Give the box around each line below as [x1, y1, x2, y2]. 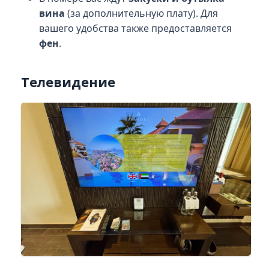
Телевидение [20, 72, 115, 91]
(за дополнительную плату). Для [64, 6, 218, 20]
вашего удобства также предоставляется [38, 21, 232, 35]
